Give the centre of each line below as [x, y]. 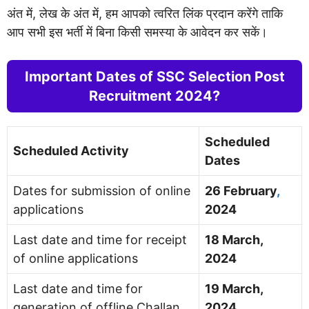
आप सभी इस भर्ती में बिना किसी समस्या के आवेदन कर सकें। [137, 32]
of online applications [76, 258]
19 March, [234, 288]
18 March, [234, 239]
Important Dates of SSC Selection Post [154, 76]
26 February [241, 190]
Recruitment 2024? [154, 96]
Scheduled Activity [71, 150]
